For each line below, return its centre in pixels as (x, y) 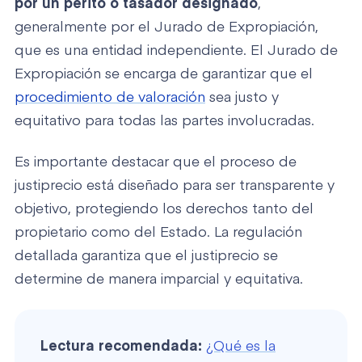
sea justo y (242, 98)
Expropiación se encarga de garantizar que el (164, 75)
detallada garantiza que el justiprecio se (146, 257)
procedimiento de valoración (110, 98)
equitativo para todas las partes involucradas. (164, 122)
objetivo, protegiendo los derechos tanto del (164, 210)
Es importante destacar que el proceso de (156, 163)
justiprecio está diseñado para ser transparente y (175, 186)
